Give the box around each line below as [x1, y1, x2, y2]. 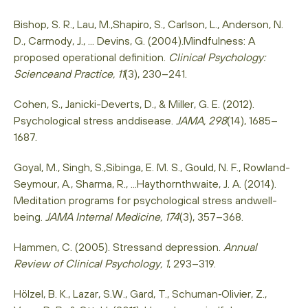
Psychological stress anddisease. [14, 113, 176, 126]
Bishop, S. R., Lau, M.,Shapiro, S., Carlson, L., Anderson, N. [14, 17, 283, 30]
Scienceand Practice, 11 [14, 67, 124, 80]
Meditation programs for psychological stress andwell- [14, 193, 277, 206]
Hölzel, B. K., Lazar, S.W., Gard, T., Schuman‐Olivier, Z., [14, 287, 267, 300]
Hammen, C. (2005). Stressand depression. [14, 240, 223, 253]
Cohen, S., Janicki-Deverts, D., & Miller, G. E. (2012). [14, 97, 254, 110]
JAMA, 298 [176, 113, 227, 126]
